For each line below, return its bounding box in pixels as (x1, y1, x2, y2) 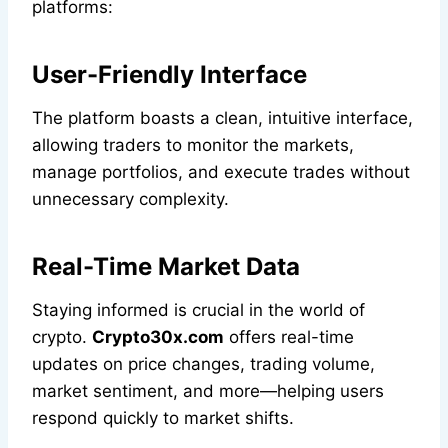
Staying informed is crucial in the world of (32, 300, 365, 321)
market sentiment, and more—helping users (32, 381, 384, 402)
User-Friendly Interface (32, 60, 307, 90)
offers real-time (224, 327, 354, 348)
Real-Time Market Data (32, 252, 300, 282)
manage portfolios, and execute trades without (32, 162, 410, 183)
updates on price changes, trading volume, (32, 354, 375, 375)
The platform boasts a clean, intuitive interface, (32, 108, 413, 129)
